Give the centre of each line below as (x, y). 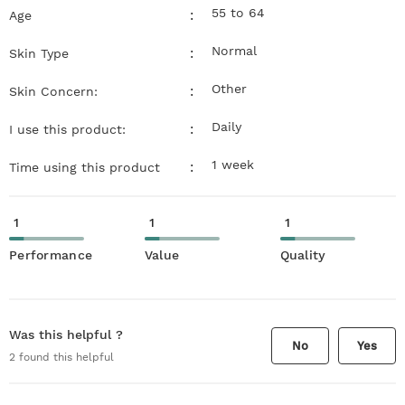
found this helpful (65, 357)
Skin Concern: (53, 91)
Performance (51, 254)
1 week (233, 164)
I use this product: (67, 129)
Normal (234, 50)
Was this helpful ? (66, 334)
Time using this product (85, 167)
